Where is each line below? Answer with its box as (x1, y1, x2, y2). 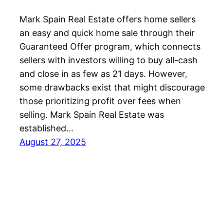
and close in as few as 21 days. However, (19, 68, 187, 79)
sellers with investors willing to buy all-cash (19, 54, 198, 65)
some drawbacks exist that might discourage (19, 82, 205, 92)
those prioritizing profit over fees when (19, 95, 181, 106)
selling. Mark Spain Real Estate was (19, 109, 164, 120)
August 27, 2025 (19, 136, 86, 147)
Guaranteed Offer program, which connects (19, 41, 200, 52)
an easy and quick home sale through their (19, 27, 195, 38)
